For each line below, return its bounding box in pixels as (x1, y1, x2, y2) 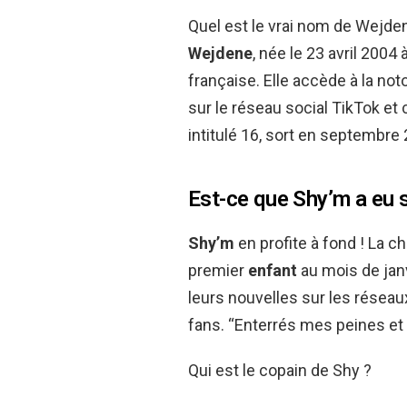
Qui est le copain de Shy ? (188, 361, 372, 380)
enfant (248, 261, 297, 280)
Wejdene (188, 44, 253, 63)
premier (188, 261, 248, 280)
